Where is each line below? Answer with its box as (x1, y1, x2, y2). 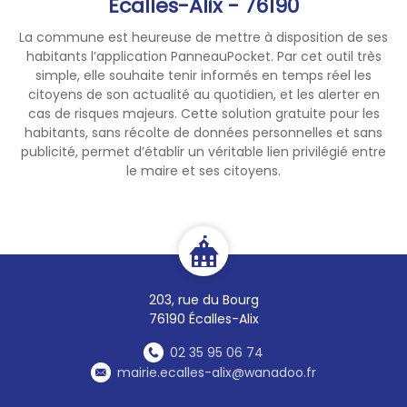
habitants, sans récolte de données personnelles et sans (25, 123, 382, 142)
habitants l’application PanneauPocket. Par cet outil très (25, 46, 382, 65)
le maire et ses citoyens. (126, 161, 281, 180)
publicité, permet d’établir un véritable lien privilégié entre (21, 142, 386, 161)
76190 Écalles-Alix (148, 309, 259, 328)
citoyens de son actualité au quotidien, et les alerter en (27, 84, 380, 104)
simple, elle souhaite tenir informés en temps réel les (35, 65, 372, 84)
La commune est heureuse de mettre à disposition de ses (19, 27, 388, 46)
